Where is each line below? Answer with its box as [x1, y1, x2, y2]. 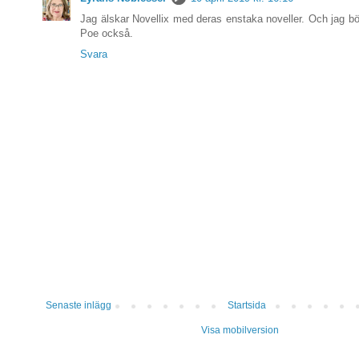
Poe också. [80, 27, 133, 40]
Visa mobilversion [201, 325, 280, 337]
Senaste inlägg [46, 300, 111, 312]
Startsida [228, 300, 266, 312]
